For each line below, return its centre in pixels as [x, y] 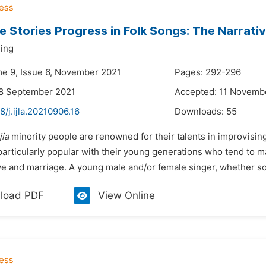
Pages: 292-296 [208, 72]
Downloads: [200, 112]
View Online [126, 195]
